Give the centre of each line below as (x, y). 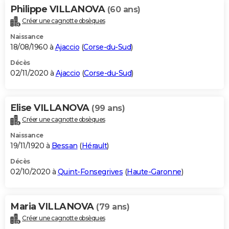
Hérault (94, 146)
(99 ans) (108, 108)
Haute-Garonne (154, 172)
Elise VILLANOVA (51, 108)
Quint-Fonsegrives (90, 172)
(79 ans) (113, 207)
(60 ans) (124, 10)
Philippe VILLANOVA (59, 9)
